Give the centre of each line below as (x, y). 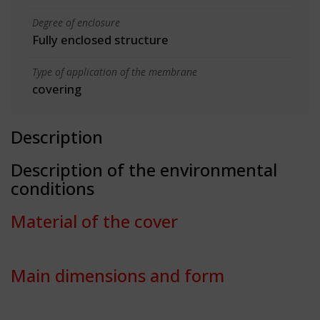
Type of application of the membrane (115, 71)
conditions (52, 188)
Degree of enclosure (76, 22)
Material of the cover (94, 221)
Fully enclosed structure (100, 39)
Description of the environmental (144, 169)
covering (57, 89)
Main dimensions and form (117, 275)
